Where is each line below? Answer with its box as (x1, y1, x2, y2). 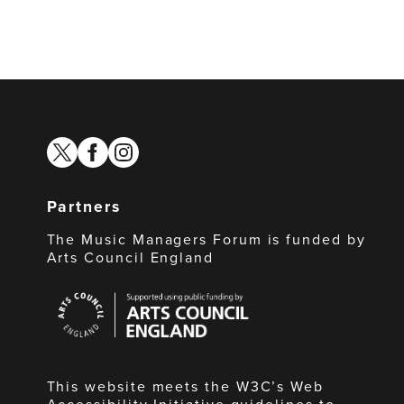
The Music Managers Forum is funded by (46, 228, 366, 250)
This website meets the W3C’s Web (46, 375, 325, 397)
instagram (106, 134, 169, 156)
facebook (76, 134, 135, 156)
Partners (46, 194, 121, 218)
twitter (45, 134, 87, 156)
